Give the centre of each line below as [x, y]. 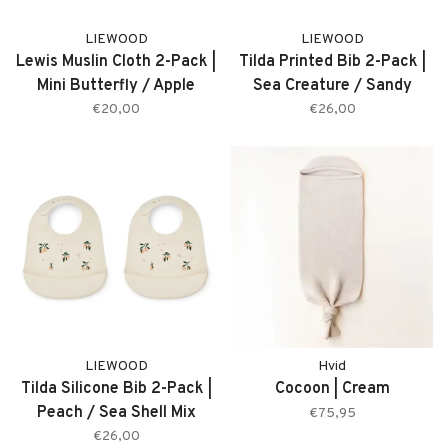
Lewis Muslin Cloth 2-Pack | [116, 62]
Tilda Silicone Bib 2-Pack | [116, 389]
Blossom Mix [116, 110]
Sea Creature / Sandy [332, 86]
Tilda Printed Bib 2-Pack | [332, 62]
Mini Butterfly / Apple [116, 86]
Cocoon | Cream [332, 389]
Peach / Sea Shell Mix [116, 413]
